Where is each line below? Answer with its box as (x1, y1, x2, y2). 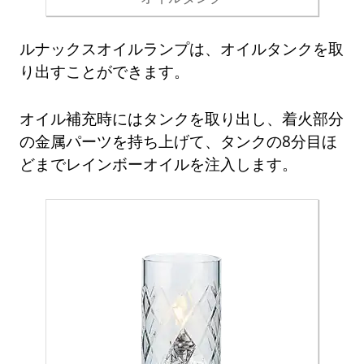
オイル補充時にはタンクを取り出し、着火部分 (19, 107, 344, 128)
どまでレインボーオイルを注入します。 (19, 153, 298, 174)
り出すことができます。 (19, 60, 190, 81)
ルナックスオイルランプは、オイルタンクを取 (19, 37, 344, 58)
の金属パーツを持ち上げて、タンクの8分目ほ (19, 130, 338, 151)
